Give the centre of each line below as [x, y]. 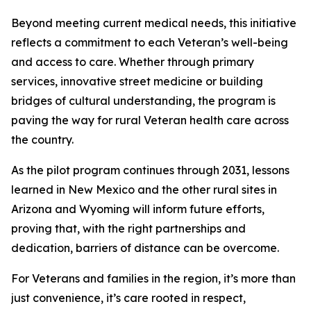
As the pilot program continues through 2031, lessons [150, 170]
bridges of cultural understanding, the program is [143, 101]
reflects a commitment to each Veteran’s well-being [150, 42]
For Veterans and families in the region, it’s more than [153, 278]
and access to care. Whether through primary [133, 62]
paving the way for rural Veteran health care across [150, 120]
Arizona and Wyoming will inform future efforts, [138, 209]
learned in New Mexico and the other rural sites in [144, 190]
